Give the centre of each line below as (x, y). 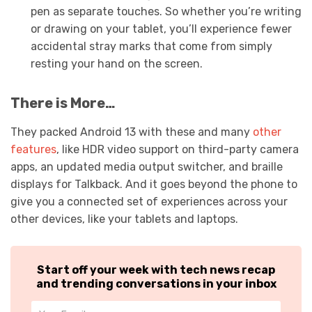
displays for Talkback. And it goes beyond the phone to (154, 185)
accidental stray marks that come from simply (151, 46)
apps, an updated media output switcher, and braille (147, 167)
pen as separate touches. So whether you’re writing (166, 11)
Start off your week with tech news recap (156, 270)
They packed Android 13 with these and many (132, 132)
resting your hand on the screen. (116, 63)
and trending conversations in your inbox (156, 284)
